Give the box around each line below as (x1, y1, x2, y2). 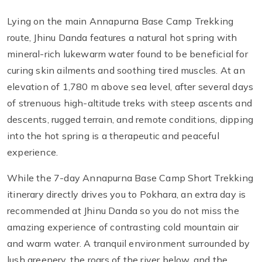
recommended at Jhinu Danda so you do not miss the (7, 205, 239, 217)
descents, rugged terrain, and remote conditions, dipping (7, 113, 254, 126)
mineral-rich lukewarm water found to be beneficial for (7, 48, 248, 60)
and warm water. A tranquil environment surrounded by (7, 237, 250, 250)
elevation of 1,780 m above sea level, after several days (7, 81, 254, 93)
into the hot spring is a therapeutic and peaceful (7, 130, 219, 142)
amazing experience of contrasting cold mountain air (7, 221, 239, 233)
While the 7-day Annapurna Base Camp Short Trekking (7, 172, 254, 184)
